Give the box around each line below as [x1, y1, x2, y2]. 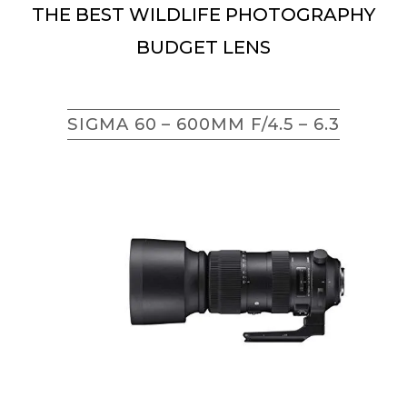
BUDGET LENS [136, 35, 271, 58]
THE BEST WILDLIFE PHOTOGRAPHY [32, 3, 375, 25]
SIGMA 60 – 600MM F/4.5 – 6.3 [67, 113, 340, 134]
